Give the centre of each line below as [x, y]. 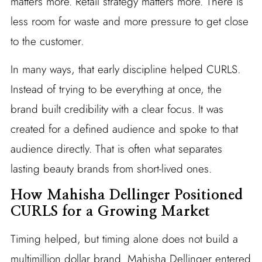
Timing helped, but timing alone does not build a [124, 239]
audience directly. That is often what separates [116, 149]
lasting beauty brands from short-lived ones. [111, 169]
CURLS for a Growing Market [110, 212]
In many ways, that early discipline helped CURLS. [125, 70]
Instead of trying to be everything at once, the [116, 89]
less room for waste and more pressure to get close [129, 22]
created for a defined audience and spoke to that [124, 129]
